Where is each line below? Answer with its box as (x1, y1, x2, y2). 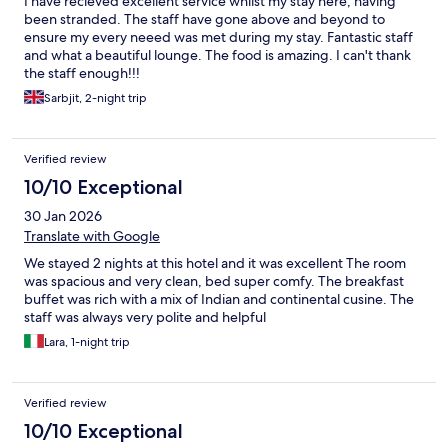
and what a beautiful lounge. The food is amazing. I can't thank (24, 46, 411, 65)
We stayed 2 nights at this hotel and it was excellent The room (24, 254, 406, 273)
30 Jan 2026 (24, 207, 102, 226)
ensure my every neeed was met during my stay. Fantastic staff (24, 28, 413, 47)
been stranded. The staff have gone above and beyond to (24, 10, 385, 29)
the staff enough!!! (24, 64, 140, 83)
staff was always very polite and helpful (24, 308, 266, 327)
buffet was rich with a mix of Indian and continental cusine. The (24, 290, 414, 309)
